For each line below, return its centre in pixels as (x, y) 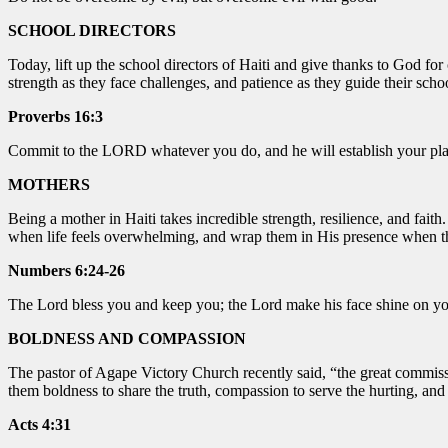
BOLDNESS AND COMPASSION (127, 338)
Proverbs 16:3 (55, 116)
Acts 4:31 (39, 424)
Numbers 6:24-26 (66, 270)
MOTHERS (49, 184)
